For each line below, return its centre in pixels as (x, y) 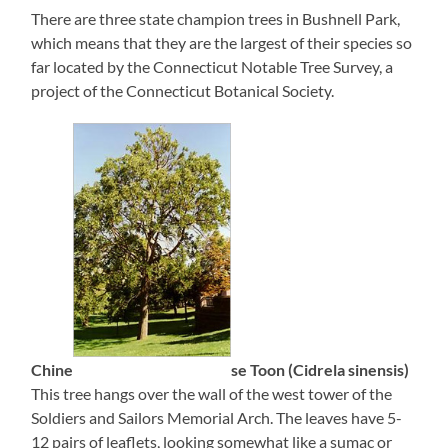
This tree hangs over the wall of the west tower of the (212, 394)
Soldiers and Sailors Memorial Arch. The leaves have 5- (217, 418)
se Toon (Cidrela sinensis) (320, 370)
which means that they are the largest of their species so (222, 43)
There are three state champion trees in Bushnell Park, (216, 19)
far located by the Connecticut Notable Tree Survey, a (212, 67)
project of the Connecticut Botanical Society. (183, 91)
